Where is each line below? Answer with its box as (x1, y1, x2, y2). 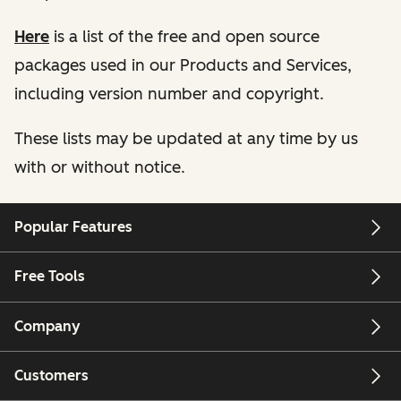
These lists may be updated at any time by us (14, 128, 358, 149)
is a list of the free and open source (49, 26, 320, 47)
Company (14, 317, 81, 335)
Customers (14, 367, 89, 385)
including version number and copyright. (14, 83, 324, 104)
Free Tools (14, 268, 85, 286)
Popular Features (14, 218, 132, 236)
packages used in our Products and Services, (14, 55, 352, 75)
